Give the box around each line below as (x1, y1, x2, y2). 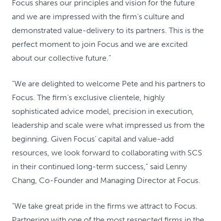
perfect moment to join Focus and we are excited (12, 39, 187, 49)
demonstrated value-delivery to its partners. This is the (12, 26, 204, 35)
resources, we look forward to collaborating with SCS (12, 148, 202, 157)
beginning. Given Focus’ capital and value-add (12, 134, 174, 144)
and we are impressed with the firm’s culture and (12, 12, 184, 21)
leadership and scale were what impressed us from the (12, 120, 205, 130)
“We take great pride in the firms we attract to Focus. (12, 201, 197, 211)
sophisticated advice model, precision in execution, (12, 107, 194, 116)
